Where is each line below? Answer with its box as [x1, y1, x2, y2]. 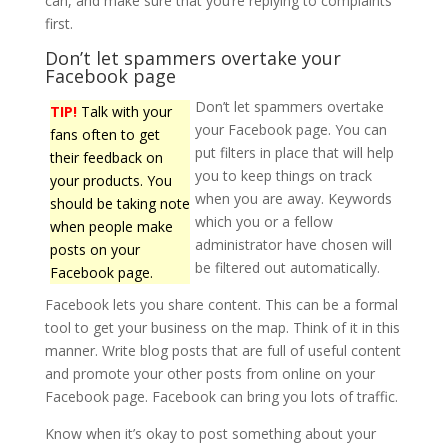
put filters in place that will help [194, 143, 394, 163]
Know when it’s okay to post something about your [44, 424, 376, 444]
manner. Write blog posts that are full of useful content [44, 341, 401, 361]
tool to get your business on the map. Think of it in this [44, 318, 400, 338]
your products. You [49, 171, 172, 191]
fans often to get [49, 125, 160, 145]
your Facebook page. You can [194, 120, 387, 140]
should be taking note [49, 194, 190, 214]
